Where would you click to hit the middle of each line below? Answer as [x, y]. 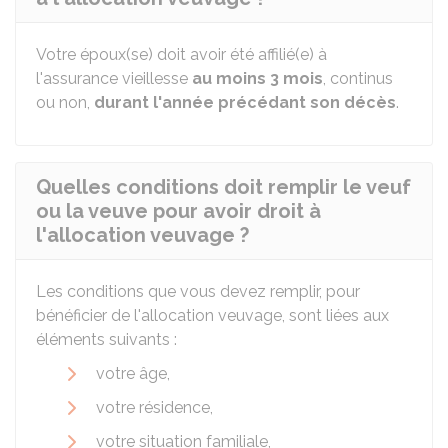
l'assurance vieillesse [114, 78]
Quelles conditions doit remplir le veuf [223, 187]
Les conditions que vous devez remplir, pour [198, 291]
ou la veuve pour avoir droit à [178, 211]
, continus [358, 78]
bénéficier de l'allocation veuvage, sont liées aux [212, 315]
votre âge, [133, 373]
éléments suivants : [106, 339]
